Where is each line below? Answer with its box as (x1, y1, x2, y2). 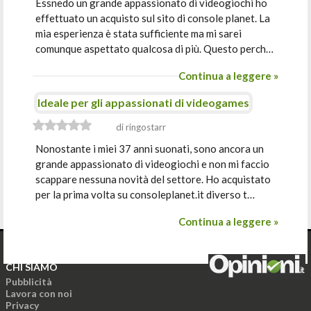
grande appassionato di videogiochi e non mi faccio (35, 158, 270, 170)
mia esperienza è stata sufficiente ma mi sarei (35, 27, 242, 40)
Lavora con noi (6, 287, 72, 299)
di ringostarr (116, 121, 167, 133)
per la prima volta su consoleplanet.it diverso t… (35, 188, 255, 201)
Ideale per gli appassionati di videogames (37, 96, 250, 109)
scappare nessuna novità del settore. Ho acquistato (35, 173, 271, 185)
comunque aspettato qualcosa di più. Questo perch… (35, 42, 274, 55)
